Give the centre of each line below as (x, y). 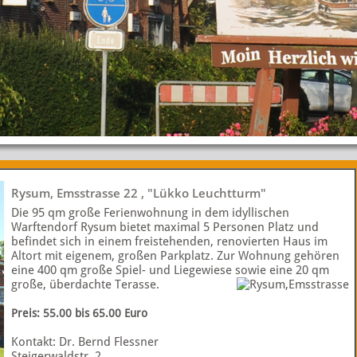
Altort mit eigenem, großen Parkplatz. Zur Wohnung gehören (175, 256)
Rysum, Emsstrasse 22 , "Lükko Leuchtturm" (139, 193)
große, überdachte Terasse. (85, 284)
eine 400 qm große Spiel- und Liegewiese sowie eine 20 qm (170, 270)
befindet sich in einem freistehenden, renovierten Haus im (169, 241)
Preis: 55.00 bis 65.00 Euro (79, 313)
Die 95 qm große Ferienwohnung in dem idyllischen (150, 213)
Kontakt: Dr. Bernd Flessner (85, 342)
